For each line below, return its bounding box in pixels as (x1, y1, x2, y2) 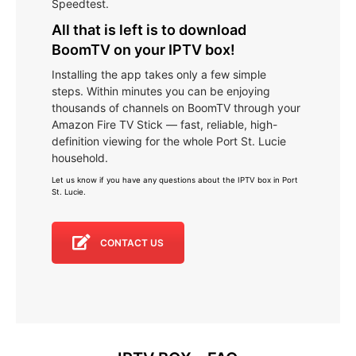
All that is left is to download (52, 21, 246, 38)
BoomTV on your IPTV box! (52, 41, 235, 58)
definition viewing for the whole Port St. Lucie (52, 133, 286, 148)
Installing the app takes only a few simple (52, 67, 266, 81)
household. (52, 150, 108, 164)
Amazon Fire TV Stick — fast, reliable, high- (52, 117, 277, 131)
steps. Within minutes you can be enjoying (52, 83, 270, 98)
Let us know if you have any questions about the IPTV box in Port (52, 175, 298, 184)
